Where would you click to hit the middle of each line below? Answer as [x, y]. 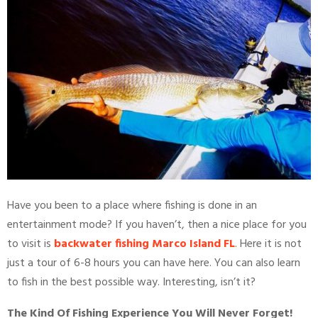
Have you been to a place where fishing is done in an [132, 206]
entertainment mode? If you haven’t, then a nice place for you [157, 225]
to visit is [31, 245]
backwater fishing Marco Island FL [144, 245]
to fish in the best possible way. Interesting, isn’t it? [133, 283]
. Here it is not [268, 245]
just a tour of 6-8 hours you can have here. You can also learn [154, 264]
